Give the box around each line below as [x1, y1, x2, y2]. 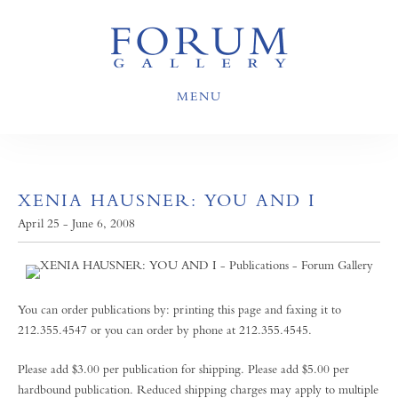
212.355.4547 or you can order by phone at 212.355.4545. [18, 322, 312, 337]
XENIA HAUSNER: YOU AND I [18, 190, 316, 211]
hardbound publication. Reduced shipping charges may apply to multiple [18, 382, 378, 396]
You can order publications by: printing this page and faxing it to [18, 302, 341, 316]
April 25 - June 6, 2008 [18, 216, 135, 230]
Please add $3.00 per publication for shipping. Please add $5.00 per [18, 362, 349, 376]
